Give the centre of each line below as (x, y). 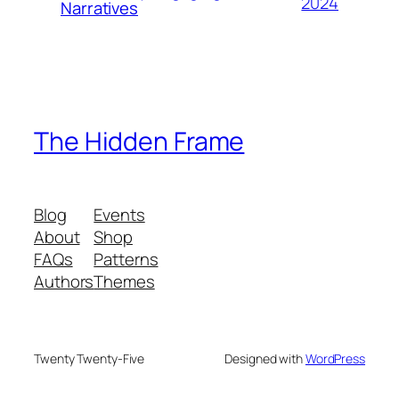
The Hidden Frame (139, 142)
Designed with (265, 359)
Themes (124, 282)
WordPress (335, 359)
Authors (64, 282)
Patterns (126, 260)
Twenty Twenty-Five (90, 359)
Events (119, 215)
